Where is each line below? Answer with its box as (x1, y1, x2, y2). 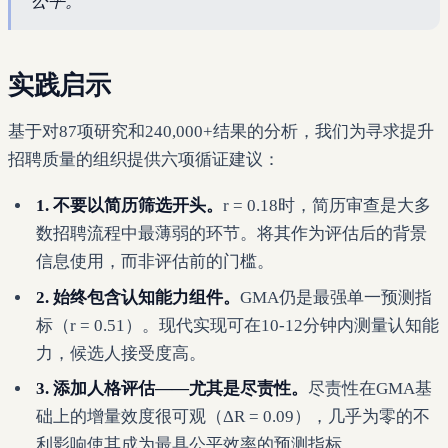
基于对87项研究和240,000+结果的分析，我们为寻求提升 (8, 121, 434, 141)
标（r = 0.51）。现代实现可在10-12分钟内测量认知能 (36, 315, 439, 335)
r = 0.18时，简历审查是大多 (223, 196, 431, 216)
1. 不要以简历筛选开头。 (36, 196, 223, 216)
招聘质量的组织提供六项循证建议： (8, 149, 280, 169)
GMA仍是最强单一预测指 (240, 287, 432, 307)
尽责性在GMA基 (308, 378, 432, 398)
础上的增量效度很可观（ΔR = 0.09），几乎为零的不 (36, 406, 430, 426)
